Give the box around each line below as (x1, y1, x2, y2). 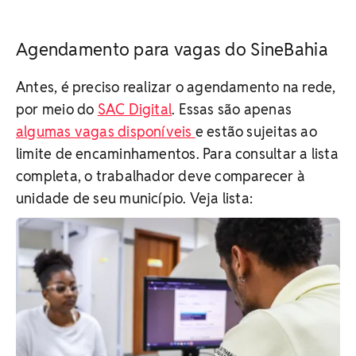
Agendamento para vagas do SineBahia (16, 37, 328, 60)
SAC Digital (97, 99, 172, 118)
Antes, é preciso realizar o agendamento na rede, (16, 77, 336, 96)
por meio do (16, 99, 98, 118)
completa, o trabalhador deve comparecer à (16, 166, 306, 185)
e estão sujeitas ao (195, 122, 317, 141)
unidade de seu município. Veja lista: (16, 188, 253, 207)
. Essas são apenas (172, 99, 292, 118)
